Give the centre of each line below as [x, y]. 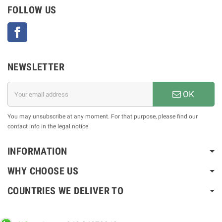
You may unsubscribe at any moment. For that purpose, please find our [103, 117]
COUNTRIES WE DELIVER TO [66, 191]
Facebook [41, 27]
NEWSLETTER [36, 67]
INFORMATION [37, 151]
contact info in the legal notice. [49, 127]
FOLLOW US [32, 10]
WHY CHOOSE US [43, 171]
